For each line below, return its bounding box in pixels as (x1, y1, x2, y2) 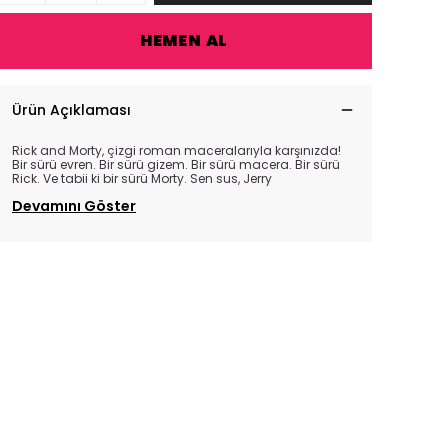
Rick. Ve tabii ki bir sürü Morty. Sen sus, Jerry (12, 170, 272, 187)
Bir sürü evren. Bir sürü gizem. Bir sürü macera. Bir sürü (12, 156, 340, 173)
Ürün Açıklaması (12, 100, 131, 120)
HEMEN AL (139, 29, 229, 52)
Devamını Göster (12, 196, 136, 216)
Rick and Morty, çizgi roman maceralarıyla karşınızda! (12, 142, 341, 159)
